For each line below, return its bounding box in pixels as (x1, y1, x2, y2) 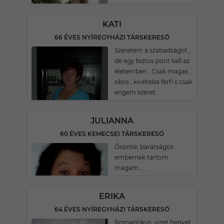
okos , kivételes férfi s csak (114, 78, 192, 85)
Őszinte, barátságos (114, 143, 173, 150)
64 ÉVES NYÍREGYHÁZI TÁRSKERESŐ (54, 205, 169, 213)
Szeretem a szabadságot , (114, 46, 190, 54)
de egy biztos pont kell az (114, 57, 189, 64)
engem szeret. (114, 88, 157, 96)
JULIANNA (90, 116, 133, 125)
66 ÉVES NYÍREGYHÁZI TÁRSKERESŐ (54, 33, 169, 41)
